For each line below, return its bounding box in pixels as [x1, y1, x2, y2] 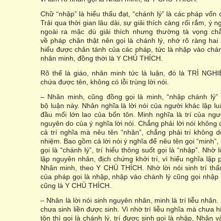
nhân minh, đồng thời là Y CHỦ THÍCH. [40, 54, 163, 62]
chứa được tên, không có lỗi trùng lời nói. [40, 78, 169, 86]
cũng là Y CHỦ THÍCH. [40, 182, 111, 189]
